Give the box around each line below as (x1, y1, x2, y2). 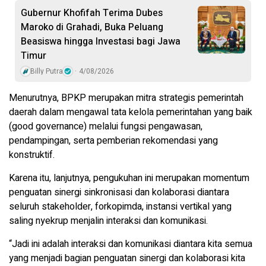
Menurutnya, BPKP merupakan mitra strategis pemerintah (9, 90, 243, 105)
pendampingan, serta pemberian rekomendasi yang (9, 133, 218, 148)
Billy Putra (30, 65, 63, 77)
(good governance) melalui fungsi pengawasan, (9, 119, 202, 134)
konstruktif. (9, 147, 55, 162)
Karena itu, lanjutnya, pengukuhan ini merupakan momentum (9, 170, 249, 185)
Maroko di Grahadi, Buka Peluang (21, 20, 163, 34)
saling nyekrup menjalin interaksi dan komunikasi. (9, 213, 208, 228)
